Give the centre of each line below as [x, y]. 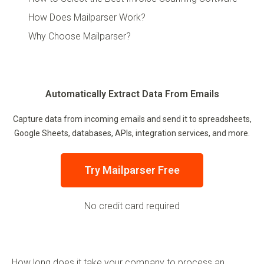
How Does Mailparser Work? [87, 18]
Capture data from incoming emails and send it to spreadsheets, [132, 119]
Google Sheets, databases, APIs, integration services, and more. [132, 133]
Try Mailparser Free [132, 170]
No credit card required [132, 206]
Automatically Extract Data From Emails [132, 94]
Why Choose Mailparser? [80, 37]
